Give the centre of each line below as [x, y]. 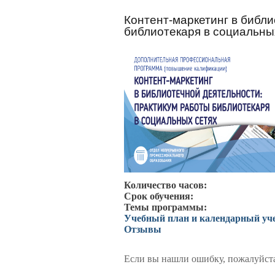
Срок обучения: [159, 196]
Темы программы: [165, 207]
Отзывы [143, 229]
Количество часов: [165, 185]
